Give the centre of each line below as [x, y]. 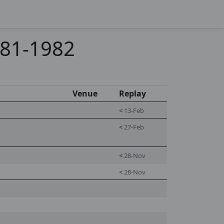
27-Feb [133, 127]
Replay [132, 93]
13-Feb [133, 110]
